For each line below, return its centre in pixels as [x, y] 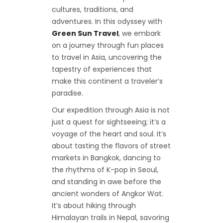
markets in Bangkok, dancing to [106, 158]
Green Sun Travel [85, 34]
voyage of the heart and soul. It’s [109, 134]
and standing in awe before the [107, 182]
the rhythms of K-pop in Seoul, [105, 170]
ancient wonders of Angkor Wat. [108, 194]
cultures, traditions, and [93, 10]
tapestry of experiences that [102, 69]
